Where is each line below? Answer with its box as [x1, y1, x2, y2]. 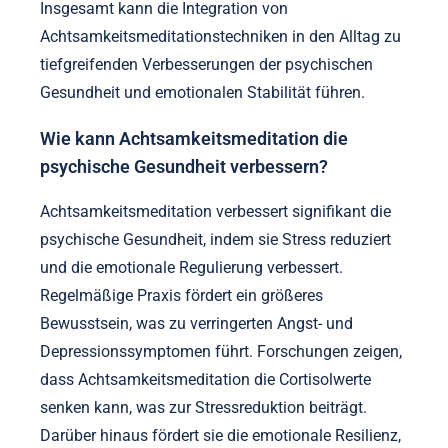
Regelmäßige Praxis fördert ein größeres [40, 286, 323, 306]
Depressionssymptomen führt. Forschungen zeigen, [40, 342, 402, 362]
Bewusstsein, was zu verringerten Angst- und [40, 314, 353, 334]
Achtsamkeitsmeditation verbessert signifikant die [40, 202, 391, 222]
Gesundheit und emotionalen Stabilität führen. [40, 83, 365, 103]
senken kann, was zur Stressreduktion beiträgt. [40, 398, 367, 418]
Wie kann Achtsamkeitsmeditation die [40, 128, 348, 149]
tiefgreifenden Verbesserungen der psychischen [40, 55, 373, 75]
